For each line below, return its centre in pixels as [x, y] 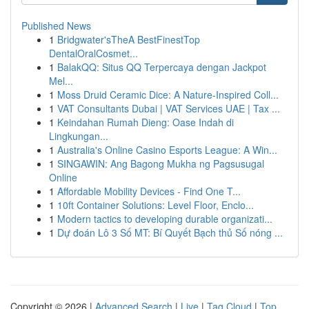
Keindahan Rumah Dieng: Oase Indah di [146, 122]
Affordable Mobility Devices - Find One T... [149, 191]
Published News [56, 26]
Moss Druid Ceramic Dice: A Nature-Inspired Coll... [168, 94]
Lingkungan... [79, 136]
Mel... [61, 81]
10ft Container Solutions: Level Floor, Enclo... [156, 205]
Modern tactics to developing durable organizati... [165, 219]
